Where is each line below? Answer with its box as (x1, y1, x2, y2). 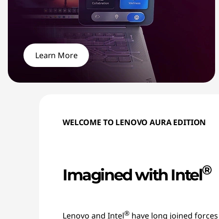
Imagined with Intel (63, 165, 202, 184)
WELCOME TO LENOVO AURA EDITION (63, 117, 206, 128)
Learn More (35, 49, 78, 61)
